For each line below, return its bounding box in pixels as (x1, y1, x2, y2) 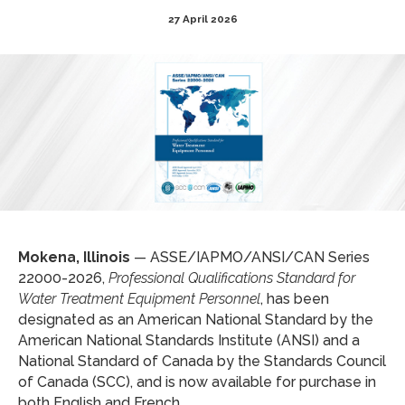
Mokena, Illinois (18, 248, 130, 266)
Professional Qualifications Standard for (108, 268, 355, 287)
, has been (260, 289, 329, 307)
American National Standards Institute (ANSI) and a (18, 331, 360, 349)
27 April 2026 (167, 13, 238, 26)
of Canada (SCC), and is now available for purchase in (18, 372, 376, 391)
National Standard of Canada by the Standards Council (18, 352, 386, 370)
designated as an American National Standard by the (18, 310, 373, 328)
